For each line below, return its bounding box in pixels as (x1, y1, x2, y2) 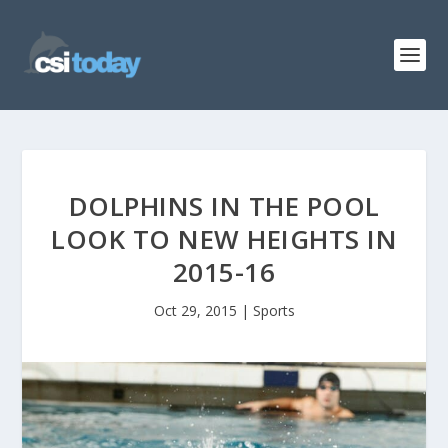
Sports (252, 301, 295, 320)
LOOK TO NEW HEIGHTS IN (51, 221, 397, 257)
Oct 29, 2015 (153, 301, 237, 320)
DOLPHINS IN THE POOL (68, 188, 380, 224)
